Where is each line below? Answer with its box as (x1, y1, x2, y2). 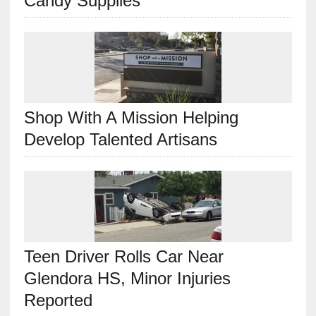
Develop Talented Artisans (23, 129, 217, 149)
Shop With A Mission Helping (23, 107, 238, 127)
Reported (23, 290, 92, 310)
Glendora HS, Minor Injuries (23, 268, 231, 288)
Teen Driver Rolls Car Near (23, 246, 224, 266)
